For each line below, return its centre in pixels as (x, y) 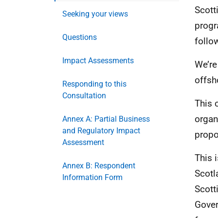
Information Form (92, 177)
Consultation (84, 96)
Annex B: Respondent (99, 166)
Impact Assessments (98, 61)
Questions (80, 37)
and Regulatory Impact (101, 131)
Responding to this (94, 84)
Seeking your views (95, 14)
